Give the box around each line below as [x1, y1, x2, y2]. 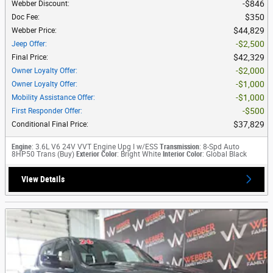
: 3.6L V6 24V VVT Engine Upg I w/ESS [32, 142, 158, 151]
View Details [21, 174, 65, 184]
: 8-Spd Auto [199, 142, 239, 151]
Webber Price [12, 26, 55, 35]
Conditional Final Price [12, 119, 87, 129]
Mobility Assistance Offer [12, 93, 93, 102]
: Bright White [117, 149, 161, 158]
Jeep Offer [12, 39, 45, 48]
